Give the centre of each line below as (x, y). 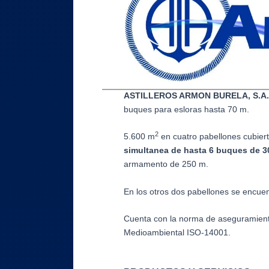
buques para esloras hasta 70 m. (186, 109)
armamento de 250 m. (166, 164)
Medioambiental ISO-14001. (177, 232)
